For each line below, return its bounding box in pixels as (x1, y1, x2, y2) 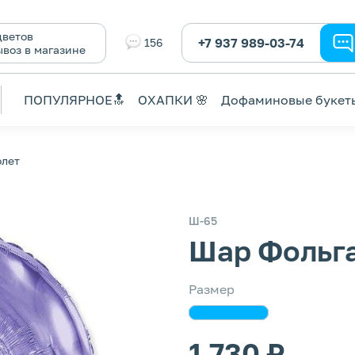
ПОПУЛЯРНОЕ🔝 (24, 91, 125, 108)
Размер (189, 281, 235, 297)
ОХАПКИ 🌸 (138, 91, 208, 108)
